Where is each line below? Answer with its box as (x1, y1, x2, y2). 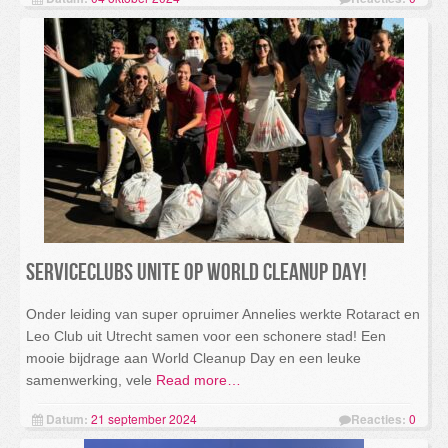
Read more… (152, 372, 241, 388)
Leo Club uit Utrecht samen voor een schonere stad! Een (26, 328, 386, 344)
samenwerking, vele (26, 372, 152, 388)
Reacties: (351, 410, 406, 428)
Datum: (46, 410, 88, 428)
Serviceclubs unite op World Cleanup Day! (26, 258, 367, 287)
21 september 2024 (91, 410, 197, 427)
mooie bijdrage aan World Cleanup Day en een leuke (26, 350, 361, 366)
